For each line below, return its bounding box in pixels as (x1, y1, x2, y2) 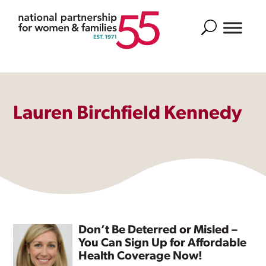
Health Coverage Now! (78, 251, 203, 262)
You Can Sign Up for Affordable (78, 237, 247, 249)
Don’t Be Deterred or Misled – (78, 224, 238, 236)
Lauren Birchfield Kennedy (13, 104, 242, 123)
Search (201, 21, 229, 31)
